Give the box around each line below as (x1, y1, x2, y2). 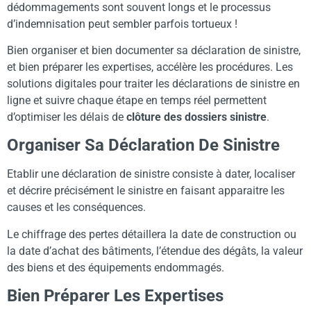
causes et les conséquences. (7, 201, 146, 215)
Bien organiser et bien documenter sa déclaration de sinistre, (7, 43, 301, 57)
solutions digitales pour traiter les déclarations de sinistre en (7, 76, 300, 90)
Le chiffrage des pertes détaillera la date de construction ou (7, 227, 296, 241)
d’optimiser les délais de (7, 110, 124, 124)
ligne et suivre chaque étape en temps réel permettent (7, 93, 267, 107)
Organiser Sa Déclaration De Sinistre (7, 135, 280, 155)
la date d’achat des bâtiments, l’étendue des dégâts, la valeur (7, 244, 303, 258)
